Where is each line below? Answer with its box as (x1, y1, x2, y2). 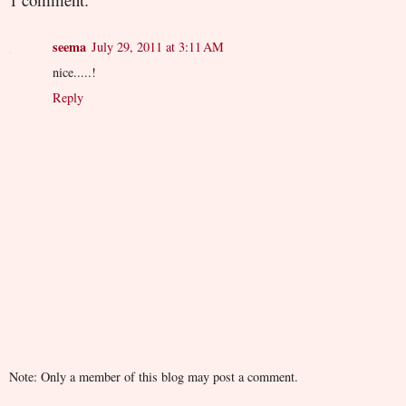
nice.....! (53, 63, 96, 81)
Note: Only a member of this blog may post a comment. (9, 367, 298, 385)
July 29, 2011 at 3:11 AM (92, 37, 224, 55)
